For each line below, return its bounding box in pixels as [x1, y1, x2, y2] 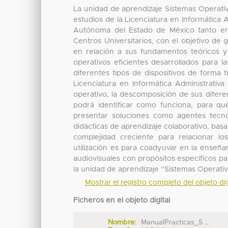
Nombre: [107, 219, 136, 226]
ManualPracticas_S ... [141, 219, 210, 226]
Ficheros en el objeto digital [73, 197, 170, 205]
